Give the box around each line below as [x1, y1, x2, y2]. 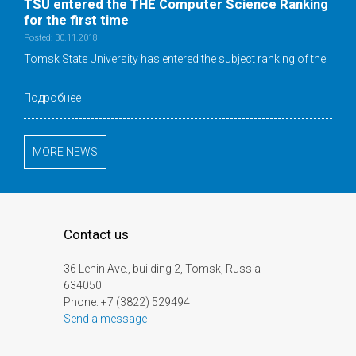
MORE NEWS [33, 145, 98, 159]
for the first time [24, 12, 129, 29]
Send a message [64, 312, 147, 326]
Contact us [64, 226, 129, 243]
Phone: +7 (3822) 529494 [64, 296, 190, 309]
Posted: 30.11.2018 [24, 33, 98, 44]
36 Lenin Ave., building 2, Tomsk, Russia [64, 262, 261, 276]
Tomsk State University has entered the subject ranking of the [24, 52, 326, 66]
